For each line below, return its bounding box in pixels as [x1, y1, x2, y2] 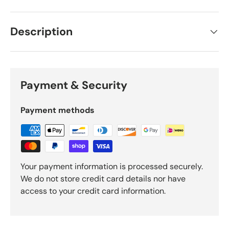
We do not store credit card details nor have [20, 173, 186, 185]
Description [10, 25, 73, 39]
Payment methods [20, 105, 95, 116]
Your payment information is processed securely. [20, 161, 203, 172]
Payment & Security [20, 78, 127, 93]
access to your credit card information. [20, 186, 166, 197]
